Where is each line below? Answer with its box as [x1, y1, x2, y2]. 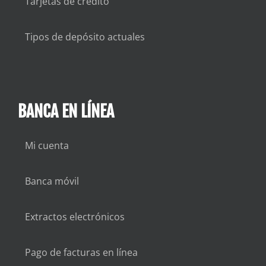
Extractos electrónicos [24, 210, 125, 224]
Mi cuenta [24, 139, 69, 153]
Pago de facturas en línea [24, 246, 138, 259]
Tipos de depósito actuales [24, 30, 145, 44]
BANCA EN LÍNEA [17, 101, 114, 122]
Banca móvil [24, 175, 79, 188]
